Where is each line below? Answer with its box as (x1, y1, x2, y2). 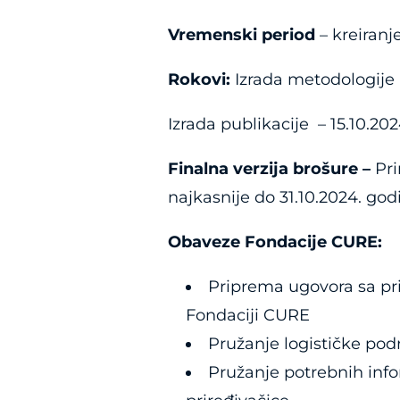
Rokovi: (168, 70, 236, 90)
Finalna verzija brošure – (168, 159, 371, 179)
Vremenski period (168, 25, 321, 46)
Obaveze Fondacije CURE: (168, 232, 383, 253)
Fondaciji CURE (186, 305, 311, 326)
